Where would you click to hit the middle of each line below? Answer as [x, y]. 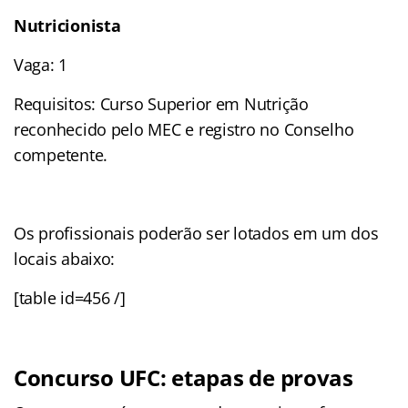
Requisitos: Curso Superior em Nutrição [161, 103]
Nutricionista [67, 25]
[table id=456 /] [70, 297]
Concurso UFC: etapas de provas [184, 377]
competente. [61, 154]
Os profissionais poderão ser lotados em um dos [196, 233]
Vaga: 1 [41, 64]
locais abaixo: [65, 258]
